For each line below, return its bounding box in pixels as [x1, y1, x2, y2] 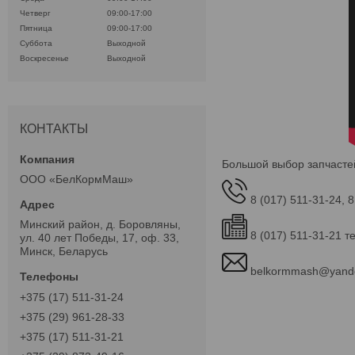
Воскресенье [20, 54, 69, 63]
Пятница [20, 24, 52, 33]
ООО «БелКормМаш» [20, 173, 133, 186]
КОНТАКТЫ [20, 122, 88, 136]
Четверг [20, 9, 51, 18]
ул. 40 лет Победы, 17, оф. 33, [20, 231, 179, 245]
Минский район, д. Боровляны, [20, 218, 181, 231]
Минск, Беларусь [20, 245, 108, 258]
